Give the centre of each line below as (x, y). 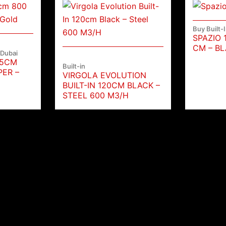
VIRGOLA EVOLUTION (104, 75)
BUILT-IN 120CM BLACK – (111, 86)
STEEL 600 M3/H (95, 96)
